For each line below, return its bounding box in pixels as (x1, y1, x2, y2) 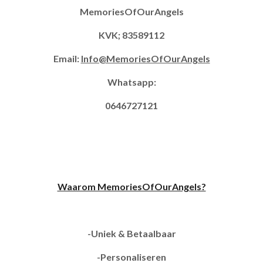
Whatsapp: (107, 76, 156, 87)
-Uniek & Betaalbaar (87, 228, 176, 239)
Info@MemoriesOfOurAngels (80, 53, 210, 64)
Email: (53, 53, 81, 64)
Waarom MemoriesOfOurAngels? (57, 181, 206, 192)
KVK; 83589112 (99, 29, 164, 41)
